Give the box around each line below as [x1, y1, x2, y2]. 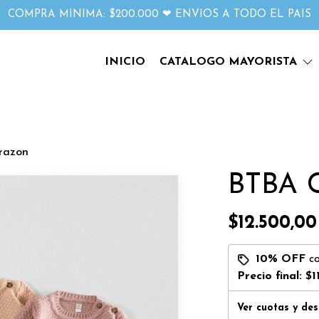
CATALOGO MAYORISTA [159, 56, 300, 68]
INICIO [105, 56, 145, 68]
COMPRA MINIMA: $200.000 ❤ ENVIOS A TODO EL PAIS [8, 9, 311, 20]
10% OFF [255, 253, 305, 265]
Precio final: [236, 271, 305, 282]
